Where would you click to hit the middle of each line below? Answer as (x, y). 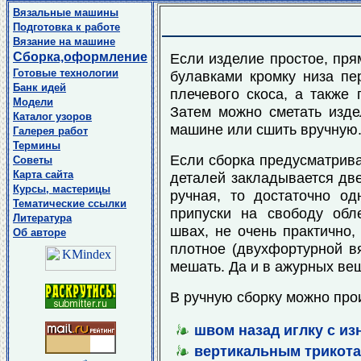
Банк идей (39, 87)
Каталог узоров (52, 116)
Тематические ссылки (70, 203)
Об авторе (39, 232)
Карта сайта (43, 174)
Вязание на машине (64, 41)
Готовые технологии (66, 73)
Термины (37, 145)
